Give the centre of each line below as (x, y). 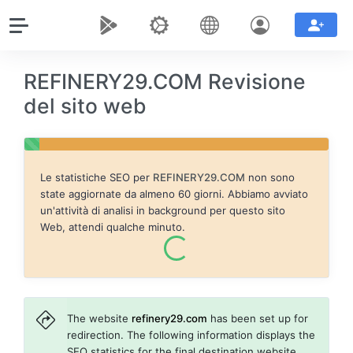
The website (100, 318)
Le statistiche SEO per (97, 177)
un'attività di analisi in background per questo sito (163, 210)
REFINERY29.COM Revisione (165, 81)
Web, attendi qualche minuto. (113, 227)
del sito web (85, 106)
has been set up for (258, 318)
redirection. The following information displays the (191, 334)
